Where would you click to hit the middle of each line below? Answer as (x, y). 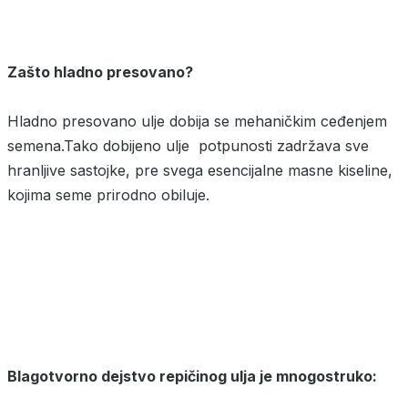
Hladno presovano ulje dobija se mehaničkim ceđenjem (197, 122)
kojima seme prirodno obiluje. (108, 195)
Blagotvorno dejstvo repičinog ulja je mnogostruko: (192, 377)
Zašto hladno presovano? (100, 72)
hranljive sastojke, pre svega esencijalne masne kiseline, (200, 171)
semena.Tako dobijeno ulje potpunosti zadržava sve (188, 146)
